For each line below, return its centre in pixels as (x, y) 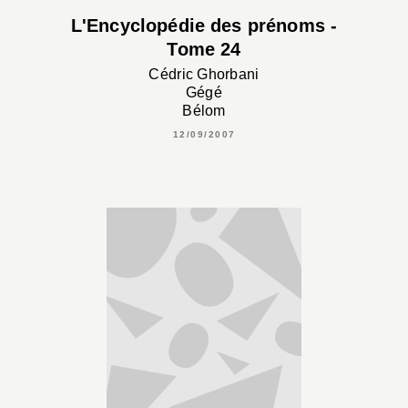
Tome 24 (204, 50)
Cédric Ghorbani (204, 74)
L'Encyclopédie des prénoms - (204, 26)
